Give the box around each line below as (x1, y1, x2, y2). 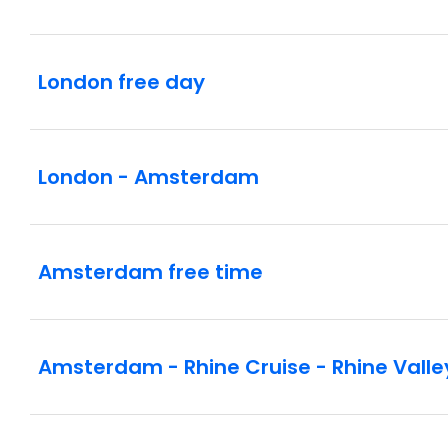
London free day (38, 68, 205, 97)
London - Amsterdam (38, 163, 259, 192)
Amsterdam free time (38, 258, 263, 287)
